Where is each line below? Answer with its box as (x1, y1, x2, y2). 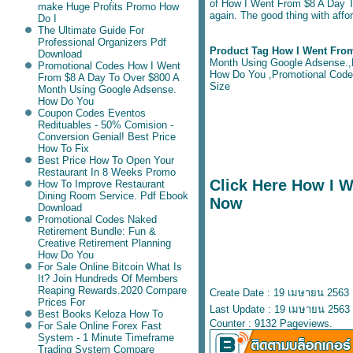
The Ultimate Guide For (37, 24, 144, 36)
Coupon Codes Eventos (37, 107, 146, 119)
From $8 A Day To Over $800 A (37, 72, 179, 84)
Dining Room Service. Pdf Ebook (37, 190, 188, 202)
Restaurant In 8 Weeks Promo (37, 166, 176, 178)
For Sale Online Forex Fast (37, 320, 162, 332)
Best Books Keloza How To (37, 308, 163, 320)
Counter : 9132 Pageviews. (210, 318, 333, 330)
